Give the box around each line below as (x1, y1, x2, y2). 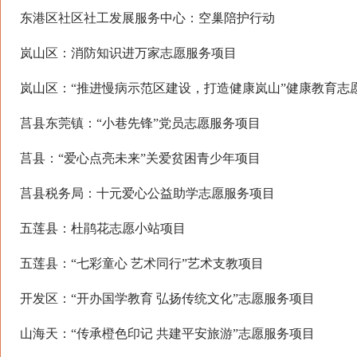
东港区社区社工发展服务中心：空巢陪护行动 (20, 11, 275, 25)
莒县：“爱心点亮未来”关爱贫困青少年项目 (20, 151, 261, 165)
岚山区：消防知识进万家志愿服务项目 (20, 46, 237, 60)
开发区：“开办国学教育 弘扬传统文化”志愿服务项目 (20, 292, 315, 305)
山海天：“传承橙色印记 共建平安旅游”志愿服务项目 (20, 327, 315, 340)
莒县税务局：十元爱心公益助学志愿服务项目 (20, 186, 275, 200)
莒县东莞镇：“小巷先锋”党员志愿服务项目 (20, 116, 261, 130)
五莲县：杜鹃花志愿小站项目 (20, 222, 186, 235)
